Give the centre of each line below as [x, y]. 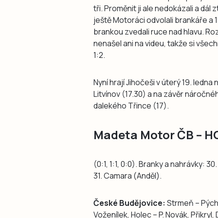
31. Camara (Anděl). [127, 175]
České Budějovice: [129, 203]
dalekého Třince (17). [131, 105]
